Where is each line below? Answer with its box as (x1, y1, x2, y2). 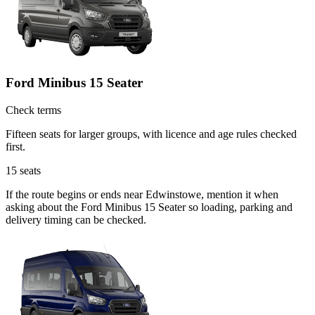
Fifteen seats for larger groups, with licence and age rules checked (6, 128, 297, 141)
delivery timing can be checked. (6, 214, 146, 226)
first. (6, 141, 25, 153)
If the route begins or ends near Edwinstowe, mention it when (6, 188, 278, 201)
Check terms (6, 104, 61, 117)
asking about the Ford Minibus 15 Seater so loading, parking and (6, 201, 292, 214)
